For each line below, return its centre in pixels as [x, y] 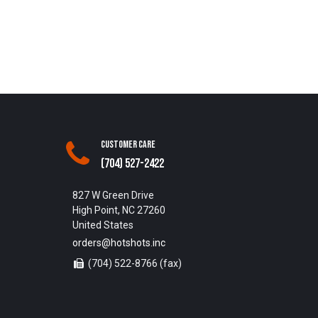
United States [100, 225]
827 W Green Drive [111, 196]
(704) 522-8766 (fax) [135, 264]
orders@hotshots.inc [119, 243]
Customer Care [128, 145]
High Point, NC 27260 [117, 210]
